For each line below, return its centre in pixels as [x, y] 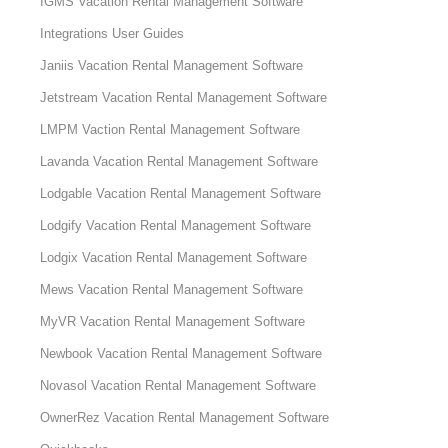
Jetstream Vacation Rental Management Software [184, 98]
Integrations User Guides [112, 34]
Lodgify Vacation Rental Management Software [176, 226]
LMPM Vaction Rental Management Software [170, 130]
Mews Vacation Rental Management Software [172, 290]
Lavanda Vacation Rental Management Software [179, 162]
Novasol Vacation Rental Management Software [178, 386]
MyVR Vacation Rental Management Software [173, 322]
